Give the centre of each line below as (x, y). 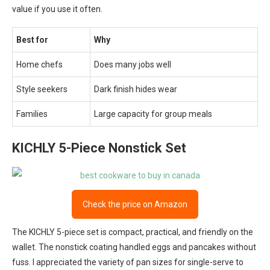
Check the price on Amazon (135, 204)
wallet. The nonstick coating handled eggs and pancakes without (134, 247)
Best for (32, 40)
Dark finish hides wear (136, 89)
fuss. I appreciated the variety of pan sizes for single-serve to (128, 262)
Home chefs (39, 64)
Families (32, 114)
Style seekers (42, 89)
